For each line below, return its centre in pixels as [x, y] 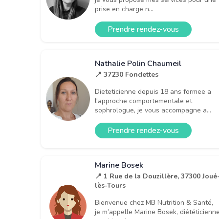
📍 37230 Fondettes [127, 75]
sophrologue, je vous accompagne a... [153, 110]
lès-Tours [110, 185]
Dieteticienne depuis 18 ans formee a [153, 92]
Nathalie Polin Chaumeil [138, 64]
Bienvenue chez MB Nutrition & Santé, [154, 202]
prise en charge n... [124, 9]
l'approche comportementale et [143, 101]
